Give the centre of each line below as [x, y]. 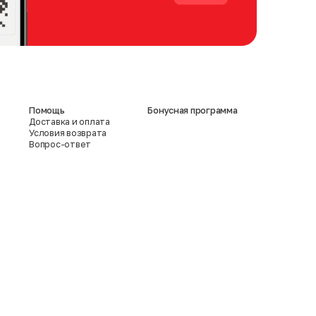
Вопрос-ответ [60, 144]
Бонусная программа [193, 110]
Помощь [47, 110]
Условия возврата [68, 133]
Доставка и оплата [69, 121]
